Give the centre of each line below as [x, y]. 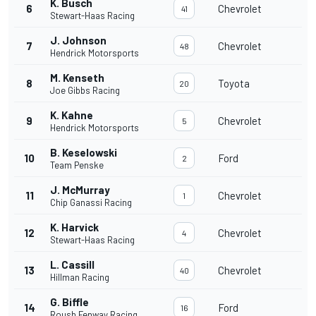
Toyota [234, 84]
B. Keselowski [84, 153]
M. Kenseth [77, 78]
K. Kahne [72, 115]
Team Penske [77, 165]
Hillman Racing [80, 278]
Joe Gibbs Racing [85, 91]
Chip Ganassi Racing [91, 203]
